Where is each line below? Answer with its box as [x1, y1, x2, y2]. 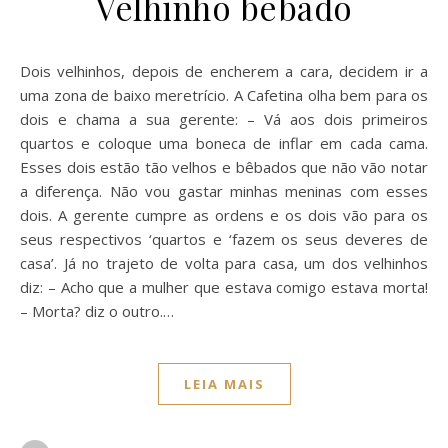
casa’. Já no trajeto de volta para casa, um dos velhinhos [20, 252, 428, 273]
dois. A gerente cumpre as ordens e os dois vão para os [20, 204, 428, 225]
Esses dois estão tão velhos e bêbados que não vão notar [20, 156, 428, 177]
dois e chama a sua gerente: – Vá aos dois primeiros [20, 108, 428, 129]
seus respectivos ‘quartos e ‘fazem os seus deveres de [20, 228, 428, 249]
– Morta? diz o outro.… [20, 300, 174, 321]
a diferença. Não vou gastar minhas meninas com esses [20, 180, 428, 201]
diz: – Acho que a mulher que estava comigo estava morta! [20, 276, 428, 297]
